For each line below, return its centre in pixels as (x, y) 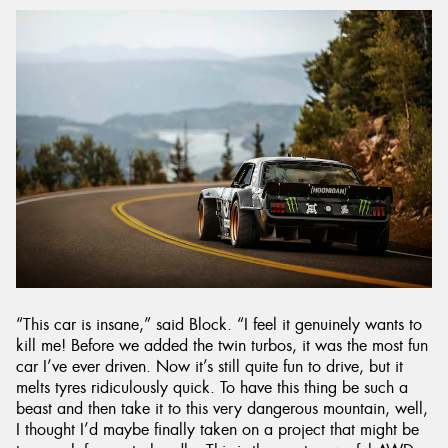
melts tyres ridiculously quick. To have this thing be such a (212, 387)
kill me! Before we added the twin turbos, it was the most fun (222, 345)
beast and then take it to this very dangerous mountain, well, (222, 408)
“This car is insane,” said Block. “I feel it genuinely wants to (219, 324)
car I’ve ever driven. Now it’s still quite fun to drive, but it (209, 366)
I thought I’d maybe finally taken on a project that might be (217, 429)
